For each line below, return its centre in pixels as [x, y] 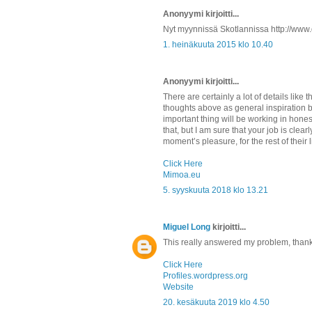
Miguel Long [187, 227]
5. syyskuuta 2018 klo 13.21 [216, 190]
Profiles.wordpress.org [205, 275]
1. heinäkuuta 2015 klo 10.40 [218, 44]
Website [178, 287]
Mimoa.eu [182, 174]
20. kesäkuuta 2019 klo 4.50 [216, 302]
